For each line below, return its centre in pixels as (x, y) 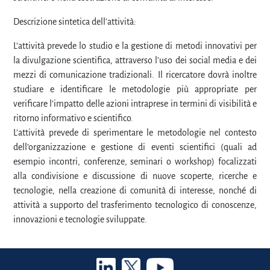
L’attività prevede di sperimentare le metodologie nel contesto (135, 133)
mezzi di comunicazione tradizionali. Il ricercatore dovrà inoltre (135, 75)
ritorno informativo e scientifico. (73, 118)
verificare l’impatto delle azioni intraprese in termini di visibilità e (135, 104)
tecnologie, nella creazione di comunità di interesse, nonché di (135, 190)
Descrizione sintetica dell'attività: (75, 22)
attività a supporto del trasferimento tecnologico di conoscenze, (135, 205)
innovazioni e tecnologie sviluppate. (80, 219)
